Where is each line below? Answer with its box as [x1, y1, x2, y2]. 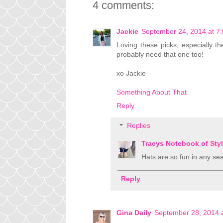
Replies [127, 121, 151, 130]
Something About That [116, 88, 187, 97]
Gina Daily [116, 209, 151, 217]
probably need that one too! [116, 50, 204, 59]
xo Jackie [116, 69, 146, 78]
